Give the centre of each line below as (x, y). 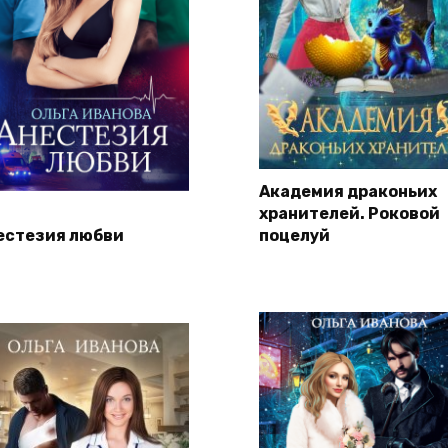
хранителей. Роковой (349, 213)
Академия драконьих (348, 191)
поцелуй (294, 235)
